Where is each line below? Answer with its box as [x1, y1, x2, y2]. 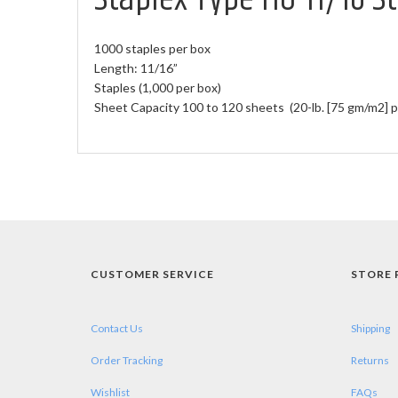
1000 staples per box [94, 41, 211, 56]
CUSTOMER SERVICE [91, 267, 214, 281]
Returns [350, 354, 389, 367]
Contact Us [91, 322, 143, 335]
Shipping [350, 322, 390, 335]
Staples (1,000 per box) [94, 80, 221, 95]
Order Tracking [91, 354, 163, 367]
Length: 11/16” [94, 60, 180, 76]
